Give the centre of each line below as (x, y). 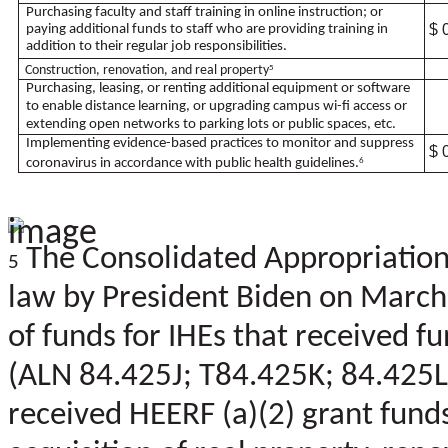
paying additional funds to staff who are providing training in (207, 29)
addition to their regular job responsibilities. (157, 46)
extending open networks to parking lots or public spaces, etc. (211, 124)
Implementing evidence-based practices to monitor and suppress (220, 143)
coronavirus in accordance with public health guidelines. (193, 163)
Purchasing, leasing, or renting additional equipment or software (218, 88)
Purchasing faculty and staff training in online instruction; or (205, 12)
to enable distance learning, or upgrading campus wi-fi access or (217, 106)
